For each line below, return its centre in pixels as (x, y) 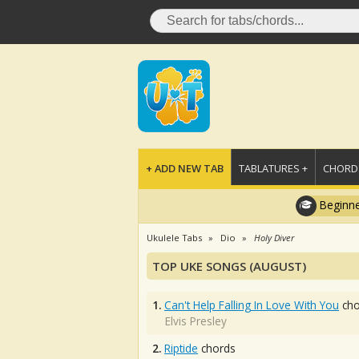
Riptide (181, 348)
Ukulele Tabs (174, 238)
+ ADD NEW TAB (185, 168)
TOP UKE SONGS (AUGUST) (229, 266)
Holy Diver (274, 238)
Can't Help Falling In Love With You (252, 305)
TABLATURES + (273, 168)
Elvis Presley (196, 321)
